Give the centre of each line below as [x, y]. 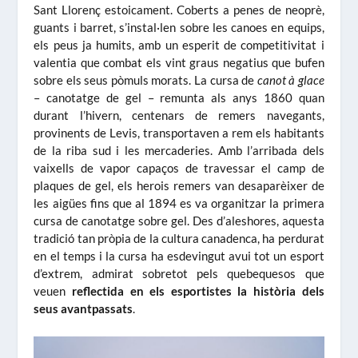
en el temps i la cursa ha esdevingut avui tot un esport [179, 256]
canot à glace [290, 80]
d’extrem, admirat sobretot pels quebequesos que [179, 274]
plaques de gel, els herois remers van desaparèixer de [179, 186]
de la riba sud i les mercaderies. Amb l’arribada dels [179, 151]
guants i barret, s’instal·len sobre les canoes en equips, [179, 28]
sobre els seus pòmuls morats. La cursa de [145, 80]
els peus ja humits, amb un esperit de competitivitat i [179, 45]
